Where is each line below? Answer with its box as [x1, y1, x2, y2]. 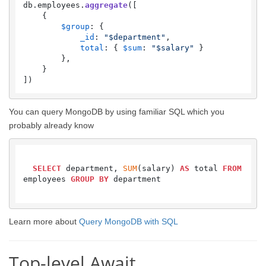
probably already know [9, 121, 94, 130]
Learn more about [9, 217, 79, 226]
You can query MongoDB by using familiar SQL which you [9, 107, 224, 116]
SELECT [32, 163, 61, 173]
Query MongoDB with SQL [79, 217, 178, 226]
